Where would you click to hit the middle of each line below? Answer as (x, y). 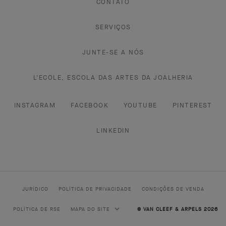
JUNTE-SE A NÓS (113, 52)
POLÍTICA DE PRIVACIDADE (95, 189)
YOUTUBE (140, 105)
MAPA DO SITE (91, 209)
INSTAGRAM (35, 105)
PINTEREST (192, 105)
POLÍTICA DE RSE (37, 209)
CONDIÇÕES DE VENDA (173, 189)
